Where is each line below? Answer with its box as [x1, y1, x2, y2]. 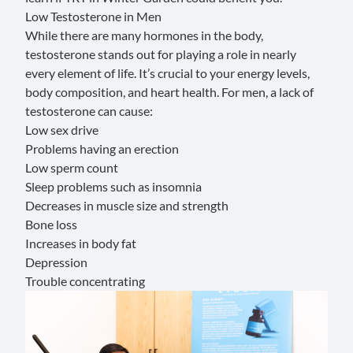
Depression [25, 255, 87, 269]
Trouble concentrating [25, 273, 145, 288]
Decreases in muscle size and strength [25, 198, 229, 213]
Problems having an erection [25, 141, 179, 156]
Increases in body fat [25, 236, 136, 251]
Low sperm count [25, 160, 118, 175]
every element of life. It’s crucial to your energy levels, [25, 65, 310, 80]
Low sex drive [25, 122, 98, 137]
